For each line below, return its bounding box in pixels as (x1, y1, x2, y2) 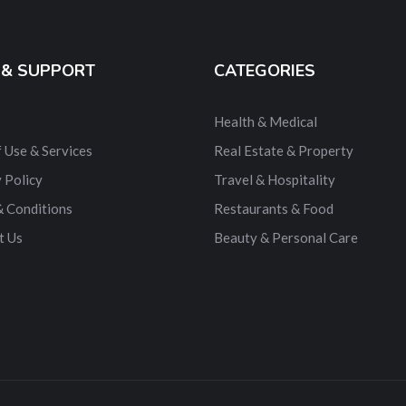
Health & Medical (214, 113, 317, 130)
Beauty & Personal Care (214, 229, 358, 246)
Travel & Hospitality (214, 171, 335, 188)
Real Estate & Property (214, 142, 353, 159)
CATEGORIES (214, 60, 315, 82)
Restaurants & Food (214, 200, 333, 217)
